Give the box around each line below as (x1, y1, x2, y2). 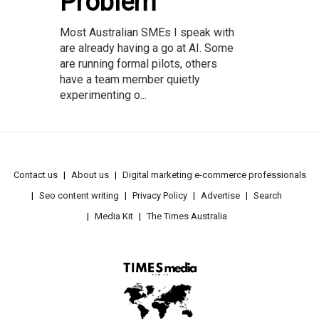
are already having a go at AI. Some (60, 41, 234, 55)
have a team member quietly (60, 72, 200, 86)
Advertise (201, 189, 240, 201)
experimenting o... (60, 88, 147, 102)
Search (253, 189, 282, 201)
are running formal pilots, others (60, 56, 217, 70)
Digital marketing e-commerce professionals (122, 169, 306, 180)
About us (70, 169, 109, 180)
